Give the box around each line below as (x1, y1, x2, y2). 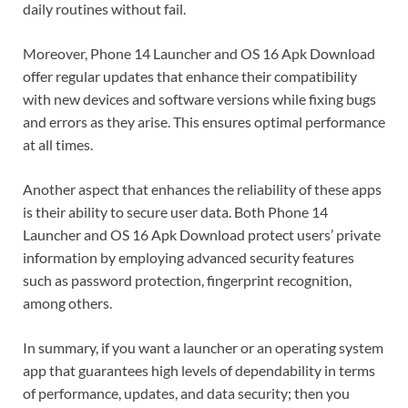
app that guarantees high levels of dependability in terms (23, 362, 375, 380)
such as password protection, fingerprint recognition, (23, 271, 352, 290)
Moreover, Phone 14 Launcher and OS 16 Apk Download (23, 45, 375, 63)
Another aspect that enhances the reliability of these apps (23, 180, 382, 199)
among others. (23, 294, 112, 312)
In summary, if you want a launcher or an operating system (23, 339, 383, 357)
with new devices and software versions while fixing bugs (23, 90, 376, 108)
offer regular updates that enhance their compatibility (23, 67, 357, 86)
